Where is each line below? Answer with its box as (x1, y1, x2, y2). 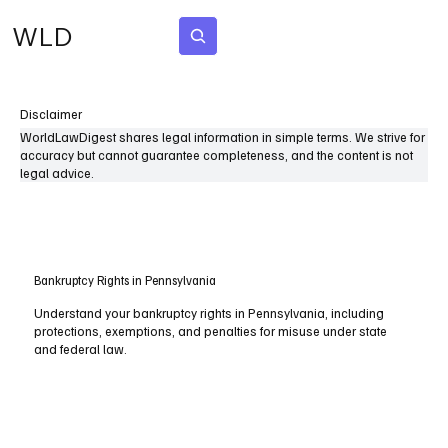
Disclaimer (20, 106, 82, 122)
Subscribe (266, 28, 316, 43)
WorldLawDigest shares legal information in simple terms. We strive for (20, 129, 425, 145)
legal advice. (20, 165, 94, 181)
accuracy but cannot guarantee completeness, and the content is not (20, 147, 413, 163)
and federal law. (34, 341, 128, 358)
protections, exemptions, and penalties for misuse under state (34, 323, 388, 340)
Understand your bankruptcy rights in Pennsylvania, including (34, 305, 385, 322)
